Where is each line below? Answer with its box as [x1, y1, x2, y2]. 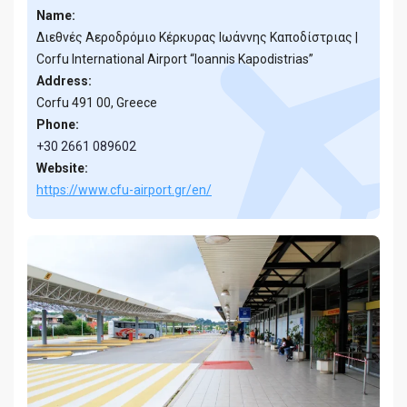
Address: [36, 74, 92, 88]
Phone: [36, 117, 79, 132]
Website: [36, 161, 88, 175]
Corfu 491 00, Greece [36, 95, 157, 110]
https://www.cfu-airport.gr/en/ [36, 183, 212, 197]
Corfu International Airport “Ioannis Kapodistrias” [36, 52, 313, 66]
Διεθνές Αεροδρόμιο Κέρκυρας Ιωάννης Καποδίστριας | [36, 30, 358, 45]
